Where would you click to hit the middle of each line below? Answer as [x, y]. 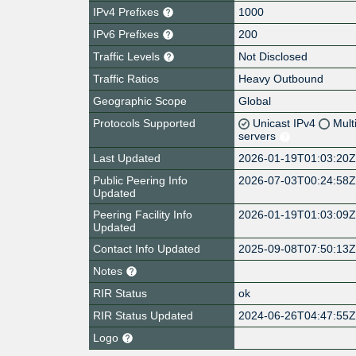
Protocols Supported [144, 123]
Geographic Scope [140, 101]
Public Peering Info [140, 180]
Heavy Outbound [281, 78]
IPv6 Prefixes [128, 34]
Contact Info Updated [147, 248]
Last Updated [127, 158]
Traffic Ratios [126, 78]
